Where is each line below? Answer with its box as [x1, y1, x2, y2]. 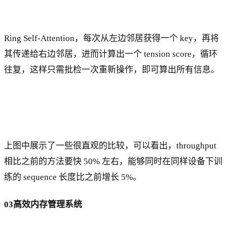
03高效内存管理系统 [4, 200, 82, 210]
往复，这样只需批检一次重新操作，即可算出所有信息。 [4, 65, 219, 75]
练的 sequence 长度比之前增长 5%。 [4, 172, 141, 182]
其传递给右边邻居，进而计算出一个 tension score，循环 [4, 49, 217, 59]
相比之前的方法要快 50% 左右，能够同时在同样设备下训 [4, 157, 222, 167]
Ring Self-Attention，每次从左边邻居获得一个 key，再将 [4, 33, 219, 44]
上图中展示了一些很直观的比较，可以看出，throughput [4, 141, 216, 151]
